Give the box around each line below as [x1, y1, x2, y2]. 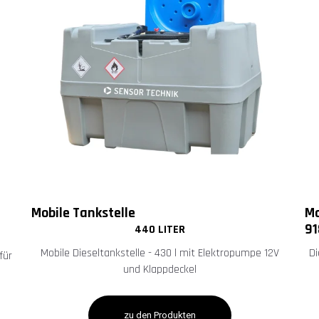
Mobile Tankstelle [31, 203, 138, 222]
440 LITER [134, 221, 185, 237]
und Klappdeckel [122, 261, 197, 277]
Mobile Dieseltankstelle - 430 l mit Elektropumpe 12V [40, 245, 279, 261]
